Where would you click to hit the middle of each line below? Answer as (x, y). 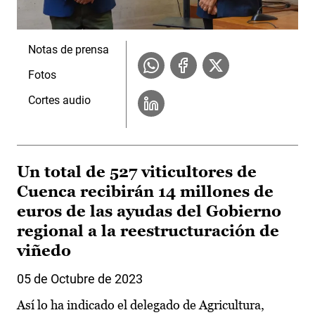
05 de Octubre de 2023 (80, 279)
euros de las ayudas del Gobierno (149, 212)
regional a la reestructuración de (148, 231)
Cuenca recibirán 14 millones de (145, 192)
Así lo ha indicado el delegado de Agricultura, (141, 305)
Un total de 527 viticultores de (137, 172)
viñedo (44, 251)
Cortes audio (59, 101)
